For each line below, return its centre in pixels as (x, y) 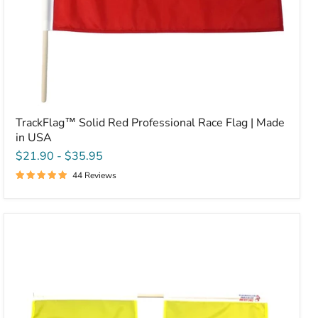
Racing (32, 281)
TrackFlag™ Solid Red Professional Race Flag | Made (150, 122)
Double (33, 256)
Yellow (32, 269)
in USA (33, 137)
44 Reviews (94, 175)
